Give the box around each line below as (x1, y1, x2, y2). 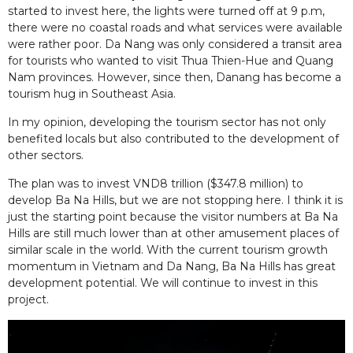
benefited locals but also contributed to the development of (8, 131, 339, 146)
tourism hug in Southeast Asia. (8, 86, 176, 101)
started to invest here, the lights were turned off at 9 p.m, (8, 3, 325, 18)
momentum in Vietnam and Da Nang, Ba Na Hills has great (8, 258, 336, 273)
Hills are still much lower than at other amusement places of (8, 225, 339, 240)
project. (8, 292, 49, 307)
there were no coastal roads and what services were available (8, 20, 343, 35)
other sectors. (8, 147, 84, 162)
